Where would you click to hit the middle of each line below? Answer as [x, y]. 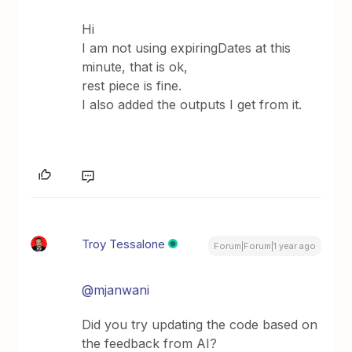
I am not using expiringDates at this [187, 48]
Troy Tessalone [124, 244]
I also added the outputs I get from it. [192, 105]
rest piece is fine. [132, 86]
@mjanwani [116, 290]
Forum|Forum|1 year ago [264, 246]
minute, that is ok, [135, 67]
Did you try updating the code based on [200, 325]
